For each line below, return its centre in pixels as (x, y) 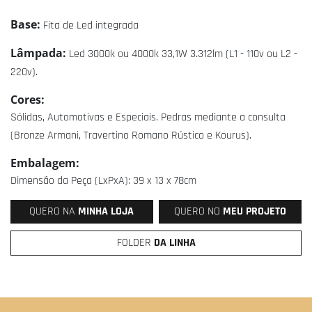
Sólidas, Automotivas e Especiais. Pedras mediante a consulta (148, 117)
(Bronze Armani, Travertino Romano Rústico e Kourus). (131, 135)
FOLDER (135, 242)
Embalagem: (45, 163)
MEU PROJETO (255, 211)
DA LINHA (174, 242)
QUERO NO (199, 211)
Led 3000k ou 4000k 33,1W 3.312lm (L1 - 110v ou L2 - (183, 54)
